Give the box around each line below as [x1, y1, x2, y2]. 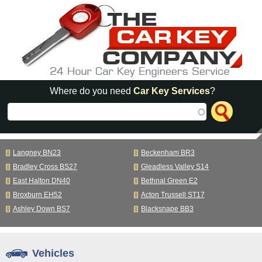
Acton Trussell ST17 [140, 191, 205, 199]
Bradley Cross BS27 [13, 163, 77, 171]
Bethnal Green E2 [140, 177, 198, 185]
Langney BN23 [13, 149, 61, 157]
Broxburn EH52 [13, 191, 62, 199]
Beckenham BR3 [140, 149, 195, 157]
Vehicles [32, 247, 74, 259]
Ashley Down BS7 [13, 205, 70, 213]
